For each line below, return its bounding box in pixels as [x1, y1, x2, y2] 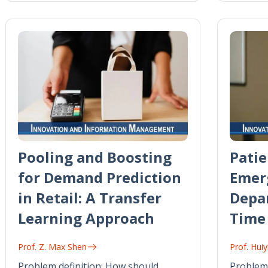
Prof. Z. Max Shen [18, 240, 87, 252]
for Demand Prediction [18, 167, 181, 187]
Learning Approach [18, 208, 154, 228]
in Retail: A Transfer [18, 187, 162, 208]
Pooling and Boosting [18, 147, 172, 167]
